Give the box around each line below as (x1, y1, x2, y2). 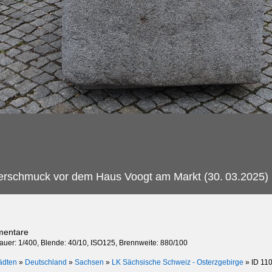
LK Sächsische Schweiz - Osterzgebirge (112, 258, 243, 267)
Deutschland (25, 258, 67, 267)
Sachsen (75, 258, 104, 267)
